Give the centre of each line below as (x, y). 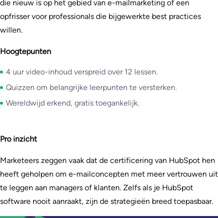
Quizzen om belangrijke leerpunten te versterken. (91, 88)
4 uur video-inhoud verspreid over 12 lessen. (82, 72)
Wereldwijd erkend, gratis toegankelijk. (73, 103)
